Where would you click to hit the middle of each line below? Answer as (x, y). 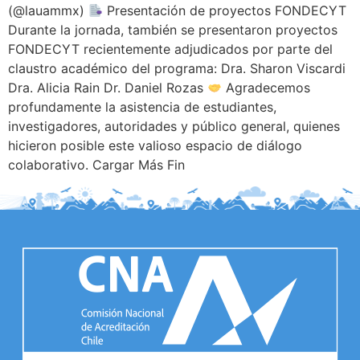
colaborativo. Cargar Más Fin (96, 165)
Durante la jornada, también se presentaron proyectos (173, 30)
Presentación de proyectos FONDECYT (225, 11)
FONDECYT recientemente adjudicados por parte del (170, 49)
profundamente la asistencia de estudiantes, (142, 107)
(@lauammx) (48, 11)
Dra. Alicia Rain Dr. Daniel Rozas (108, 88)
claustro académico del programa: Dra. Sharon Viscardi (177, 69)
